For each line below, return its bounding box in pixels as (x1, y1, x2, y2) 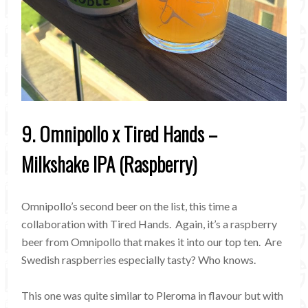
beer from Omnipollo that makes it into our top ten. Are (21, 235, 283, 249)
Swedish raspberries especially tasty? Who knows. (21, 253, 256, 267)
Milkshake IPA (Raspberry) (21, 150, 198, 179)
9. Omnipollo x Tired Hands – (21, 120, 218, 148)
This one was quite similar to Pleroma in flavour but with (21, 289, 284, 302)
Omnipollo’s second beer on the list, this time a (21, 199, 238, 213)
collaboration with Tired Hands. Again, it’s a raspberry (21, 217, 278, 231)
